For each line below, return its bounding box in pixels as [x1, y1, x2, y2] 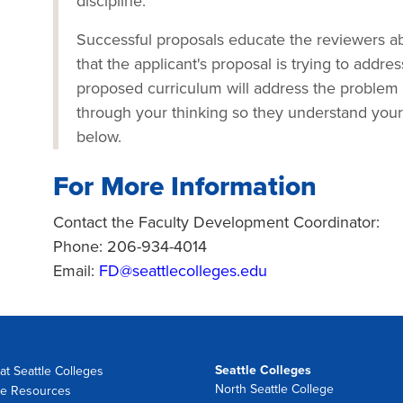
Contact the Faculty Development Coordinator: [53, 212, 398, 232]
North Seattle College [215, 381, 334, 397]
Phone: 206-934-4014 [53, 237, 225, 256]
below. [76, 127, 121, 147]
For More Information [53, 170, 317, 203]
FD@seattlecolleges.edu [99, 261, 267, 281]
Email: [53, 261, 99, 281]
